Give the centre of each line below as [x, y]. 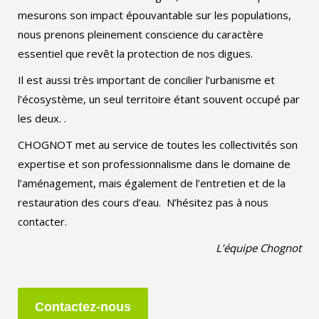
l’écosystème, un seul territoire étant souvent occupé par [159, 99]
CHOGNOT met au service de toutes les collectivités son [158, 145]
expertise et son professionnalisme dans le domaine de [154, 164]
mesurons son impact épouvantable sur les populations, [155, 15]
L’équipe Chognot [258, 248]
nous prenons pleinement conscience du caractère [141, 35]
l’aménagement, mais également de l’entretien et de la [152, 183]
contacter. [42, 222]
